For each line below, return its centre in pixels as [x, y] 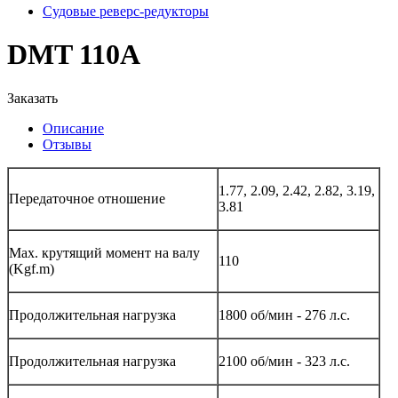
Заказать [32, 98]
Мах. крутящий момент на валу [104, 252]
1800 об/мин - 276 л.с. [284, 314]
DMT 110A [74, 55]
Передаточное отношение [87, 198]
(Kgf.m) [32, 268]
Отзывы [67, 144]
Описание [73, 128]
